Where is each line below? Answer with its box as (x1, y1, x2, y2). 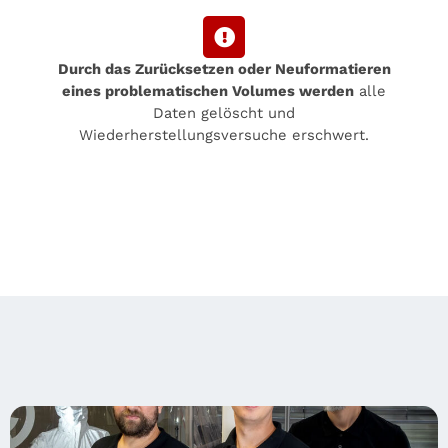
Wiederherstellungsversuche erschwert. (79, 126, 369, 145)
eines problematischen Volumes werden (62, 82, 354, 101)
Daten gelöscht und (153, 104, 295, 123)
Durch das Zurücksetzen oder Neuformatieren (57, 60, 391, 79)
